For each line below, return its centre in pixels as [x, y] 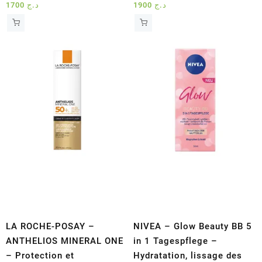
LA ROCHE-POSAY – [50, 226]
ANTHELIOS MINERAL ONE [65, 241]
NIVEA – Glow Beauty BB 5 [193, 226]
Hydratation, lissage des [188, 255]
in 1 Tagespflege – [176, 241]
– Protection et [40, 255]
